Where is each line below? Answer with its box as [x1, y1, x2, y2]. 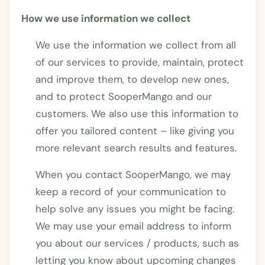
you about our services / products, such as [35, 236, 239, 250]
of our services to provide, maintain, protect [35, 55, 244, 69]
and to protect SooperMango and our [35, 89, 212, 103]
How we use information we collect [21, 11, 190, 25]
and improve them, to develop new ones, [35, 72, 229, 86]
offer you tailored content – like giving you [35, 124, 234, 137]
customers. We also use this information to [35, 106, 238, 120]
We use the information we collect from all [35, 38, 236, 51]
